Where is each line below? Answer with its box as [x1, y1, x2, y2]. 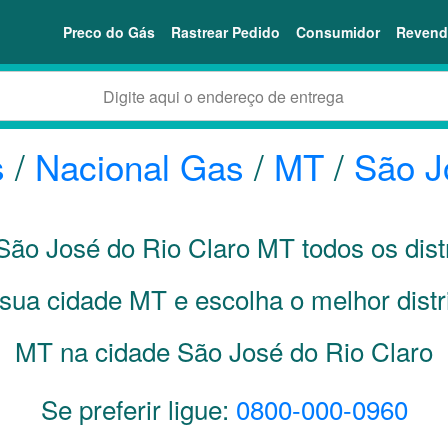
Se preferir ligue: [40, 390, 236, 427]
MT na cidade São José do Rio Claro [15, 332, 433, 369]
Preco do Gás [63, 21, 155, 42]
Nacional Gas [35, 141, 244, 191]
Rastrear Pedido [171, 21, 280, 42]
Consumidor [296, 21, 380, 42]
